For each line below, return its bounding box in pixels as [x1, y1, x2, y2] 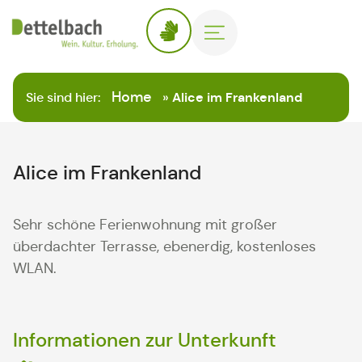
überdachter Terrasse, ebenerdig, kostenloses [13, 238, 316, 255]
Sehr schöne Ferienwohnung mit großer [13, 216, 277, 234]
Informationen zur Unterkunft [13, 328, 276, 353]
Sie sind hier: [26, 89, 104, 106]
